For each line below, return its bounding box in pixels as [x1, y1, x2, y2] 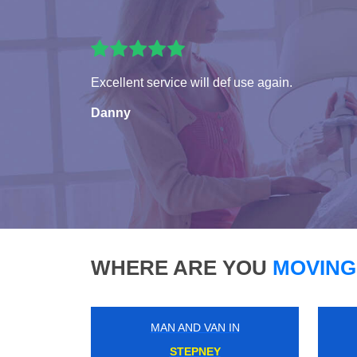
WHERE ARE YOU [91, 255, 267, 280]
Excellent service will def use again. [91, 75, 292, 89]
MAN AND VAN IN [150, 320, 240, 334]
